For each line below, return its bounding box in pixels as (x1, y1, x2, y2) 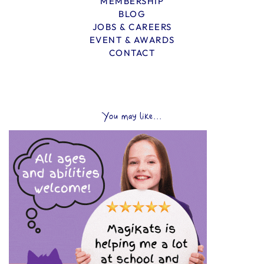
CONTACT (108, 47, 156, 58)
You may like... (102, 111, 162, 122)
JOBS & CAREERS (92, 21, 172, 32)
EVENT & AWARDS (89, 34, 175, 45)
